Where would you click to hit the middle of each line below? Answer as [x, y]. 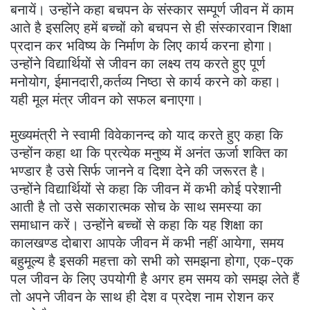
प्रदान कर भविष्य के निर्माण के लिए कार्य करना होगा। [142, 45]
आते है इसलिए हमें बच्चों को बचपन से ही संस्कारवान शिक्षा [151, 27]
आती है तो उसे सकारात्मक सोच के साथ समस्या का [136, 207]
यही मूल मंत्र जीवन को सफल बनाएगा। [107, 99]
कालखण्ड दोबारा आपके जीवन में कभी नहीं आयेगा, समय [147, 243]
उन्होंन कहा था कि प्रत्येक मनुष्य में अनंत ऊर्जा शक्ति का [149, 153]
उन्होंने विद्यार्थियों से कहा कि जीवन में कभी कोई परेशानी [146, 189]
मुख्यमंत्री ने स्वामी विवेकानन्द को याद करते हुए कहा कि [147, 135]
